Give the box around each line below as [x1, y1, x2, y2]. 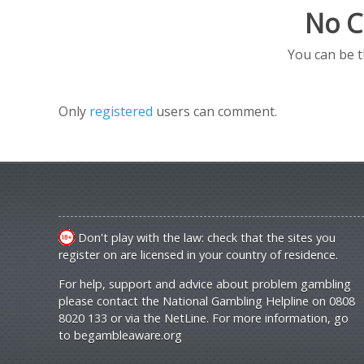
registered [89, 102, 156, 120]
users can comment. [156, 102, 277, 120]
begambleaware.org [74, 327, 182, 343]
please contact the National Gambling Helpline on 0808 [58, 293, 355, 309]
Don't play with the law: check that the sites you [75, 230, 336, 245]
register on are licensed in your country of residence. [58, 247, 338, 262]
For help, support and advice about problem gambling [58, 276, 351, 292]
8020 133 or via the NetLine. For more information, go [58, 310, 349, 326]
